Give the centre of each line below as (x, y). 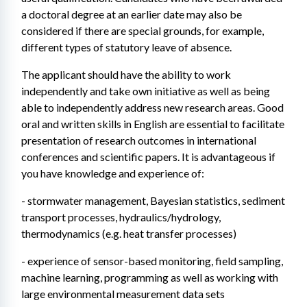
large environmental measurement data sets (123, 294)
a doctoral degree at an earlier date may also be (132, 14)
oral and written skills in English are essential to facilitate (153, 124)
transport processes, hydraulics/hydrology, (121, 217)
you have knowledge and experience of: (113, 173)
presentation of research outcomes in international (139, 140)
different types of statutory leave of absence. (126, 47)
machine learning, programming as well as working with (150, 277)
